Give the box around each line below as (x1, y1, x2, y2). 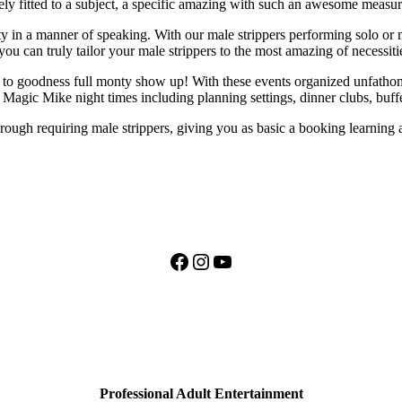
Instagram (189, 249, 276, 273)
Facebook (168, 249, 252, 273)
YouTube (211, 249, 290, 273)
